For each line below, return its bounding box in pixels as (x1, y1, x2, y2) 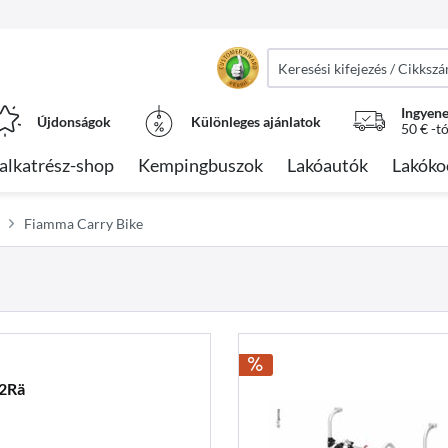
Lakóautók (287, 154, 368, 176)
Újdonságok (37, 112, 111, 130)
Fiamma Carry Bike (24, 215, 143, 232)
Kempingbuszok (138, 154, 263, 176)
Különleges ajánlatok (191, 112, 321, 130)
